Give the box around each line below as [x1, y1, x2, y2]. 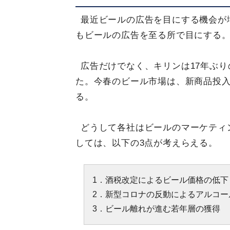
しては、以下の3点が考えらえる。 [75, 138, 218, 148]
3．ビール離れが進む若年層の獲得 [92, 204, 220, 213]
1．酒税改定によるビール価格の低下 [92, 176, 228, 184]
